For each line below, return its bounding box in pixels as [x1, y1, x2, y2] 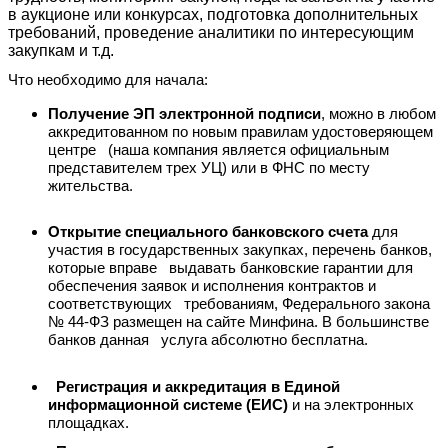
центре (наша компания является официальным [48, 141, 389, 158]
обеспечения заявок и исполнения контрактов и [48, 278, 376, 295]
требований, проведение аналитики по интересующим [8, 24, 414, 41]
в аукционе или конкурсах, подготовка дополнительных [8, 6, 418, 23]
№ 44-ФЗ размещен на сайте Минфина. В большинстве [48, 314, 429, 331]
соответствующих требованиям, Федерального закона [48, 296, 430, 313]
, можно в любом [321, 105, 436, 122]
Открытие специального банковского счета [48, 224, 372, 241]
